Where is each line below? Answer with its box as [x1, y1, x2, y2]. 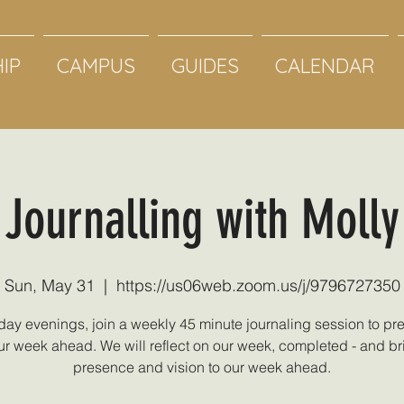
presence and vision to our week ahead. [73, 357, 331, 376]
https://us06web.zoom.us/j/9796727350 [115, 274, 400, 296]
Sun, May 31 [4, 274, 95, 296]
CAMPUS [57, 53, 135, 78]
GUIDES [171, 53, 239, 78]
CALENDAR [275, 53, 375, 78]
